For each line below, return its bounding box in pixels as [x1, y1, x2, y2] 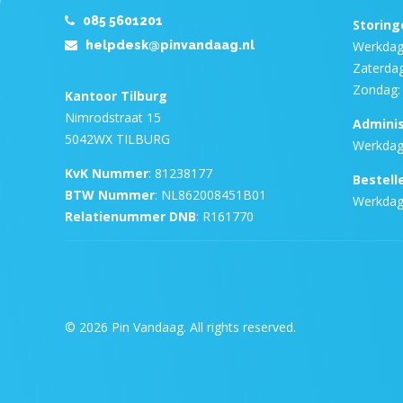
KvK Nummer [65, 165, 148, 183]
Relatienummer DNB [65, 208, 196, 226]
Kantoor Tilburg [65, 87, 167, 105]
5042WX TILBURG [65, 130, 170, 148]
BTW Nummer [65, 186, 155, 204]
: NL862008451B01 [155, 186, 266, 204]
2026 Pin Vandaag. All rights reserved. [79, 318, 296, 336]
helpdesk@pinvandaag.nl [85, 37, 255, 52]
